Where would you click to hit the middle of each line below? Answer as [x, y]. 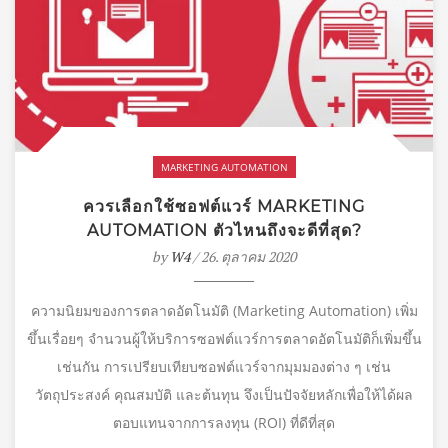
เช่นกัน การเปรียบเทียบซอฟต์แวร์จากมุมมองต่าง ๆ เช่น [224, 366]
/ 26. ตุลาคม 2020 [243, 256]
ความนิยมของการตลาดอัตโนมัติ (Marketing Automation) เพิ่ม [224, 310]
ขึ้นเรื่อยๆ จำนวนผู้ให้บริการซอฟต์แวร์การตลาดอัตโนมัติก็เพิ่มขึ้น [224, 338]
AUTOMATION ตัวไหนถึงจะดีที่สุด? [224, 230]
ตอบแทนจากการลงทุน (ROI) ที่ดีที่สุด [224, 422]
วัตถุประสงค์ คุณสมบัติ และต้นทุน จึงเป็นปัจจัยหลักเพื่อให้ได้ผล [224, 394]
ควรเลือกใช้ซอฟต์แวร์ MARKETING [224, 206]
